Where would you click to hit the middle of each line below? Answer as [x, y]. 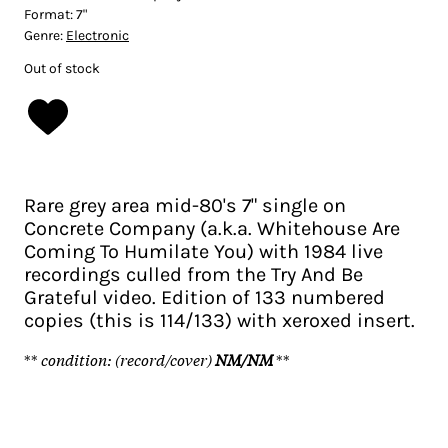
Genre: [45, 35]
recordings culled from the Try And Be [193, 274]
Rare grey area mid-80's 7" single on [185, 205]
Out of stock [62, 68]
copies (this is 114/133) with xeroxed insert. [219, 320]
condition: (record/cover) [128, 358]
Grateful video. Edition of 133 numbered [204, 297]
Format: [50, 14]
